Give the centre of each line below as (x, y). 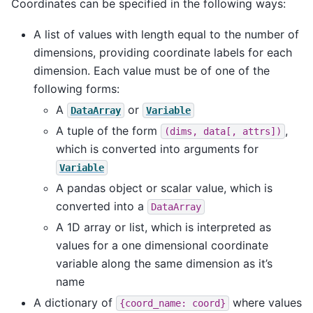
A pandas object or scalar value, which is (164, 188)
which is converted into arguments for (157, 148)
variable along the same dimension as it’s (164, 263)
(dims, (181, 131)
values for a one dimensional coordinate (162, 245)
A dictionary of (75, 302)
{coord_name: (153, 303)
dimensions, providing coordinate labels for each (163, 52)
